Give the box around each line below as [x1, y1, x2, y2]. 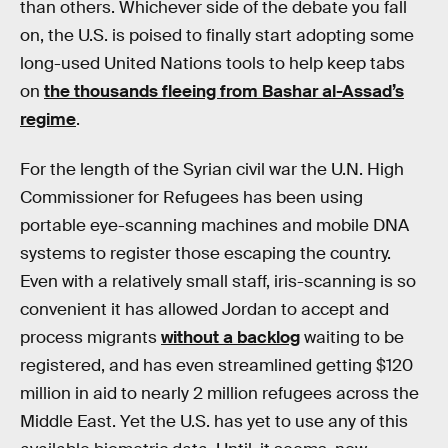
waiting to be [300, 326, 404, 348]
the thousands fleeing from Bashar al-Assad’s [44, 81, 404, 102]
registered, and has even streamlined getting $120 [20, 354, 413, 376]
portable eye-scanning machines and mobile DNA [20, 214, 409, 236]
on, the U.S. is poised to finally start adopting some [20, 25, 414, 46]
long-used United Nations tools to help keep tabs [20, 53, 405, 74]
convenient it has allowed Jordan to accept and [20, 298, 389, 320]
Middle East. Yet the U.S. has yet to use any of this [20, 410, 408, 432]
